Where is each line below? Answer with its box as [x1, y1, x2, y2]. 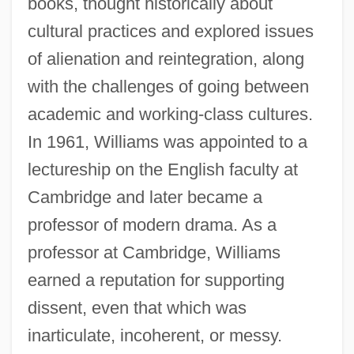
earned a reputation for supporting [27, 269, 284, 290]
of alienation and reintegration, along [27, 48, 304, 69]
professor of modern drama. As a [27, 214, 277, 235]
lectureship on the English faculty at [27, 159, 298, 179]
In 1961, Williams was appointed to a [27, 131, 307, 152]
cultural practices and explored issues [27, 21, 314, 41]
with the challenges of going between [27, 76, 309, 96]
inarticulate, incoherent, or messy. [27, 325, 282, 345]
